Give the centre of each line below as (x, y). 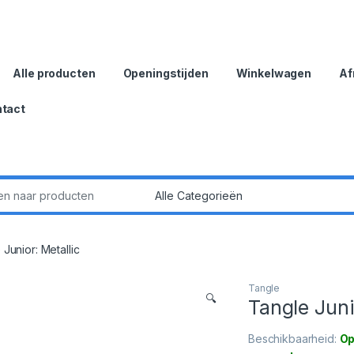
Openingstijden (166, 73)
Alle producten (54, 73)
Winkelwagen (274, 73)
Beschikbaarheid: (294, 338)
